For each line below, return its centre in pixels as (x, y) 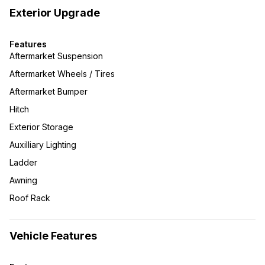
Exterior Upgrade (55, 13)
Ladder (23, 162)
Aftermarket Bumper (49, 91)
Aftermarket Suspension (56, 56)
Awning (23, 180)
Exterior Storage (41, 127)
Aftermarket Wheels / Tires (62, 74)
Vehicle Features (53, 236)
